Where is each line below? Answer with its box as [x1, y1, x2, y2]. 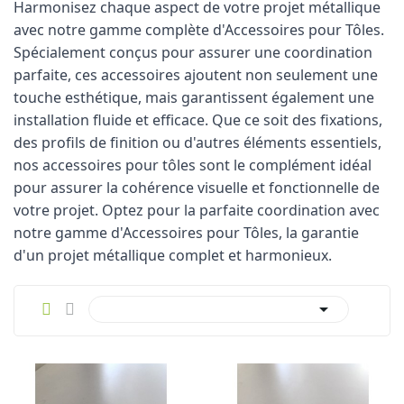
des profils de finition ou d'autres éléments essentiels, [14, 132, 381, 152]
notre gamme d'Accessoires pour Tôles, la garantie [14, 222, 359, 243]
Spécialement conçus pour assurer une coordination [14, 41, 372, 62]
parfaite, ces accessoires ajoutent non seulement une [14, 64, 378, 85]
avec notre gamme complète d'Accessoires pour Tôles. [14, 19, 384, 40]
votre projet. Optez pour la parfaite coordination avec [14, 199, 380, 220]
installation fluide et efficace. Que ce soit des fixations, [14, 109, 382, 130]
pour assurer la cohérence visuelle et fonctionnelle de [14, 177, 380, 197]
